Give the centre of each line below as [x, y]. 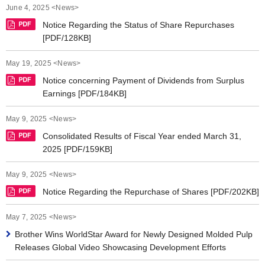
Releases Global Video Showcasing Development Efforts [120, 247]
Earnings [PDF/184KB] [85, 93]
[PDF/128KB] [67, 38]
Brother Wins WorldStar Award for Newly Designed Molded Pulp [134, 234]
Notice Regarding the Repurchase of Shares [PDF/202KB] [151, 192]
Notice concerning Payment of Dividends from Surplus [143, 80]
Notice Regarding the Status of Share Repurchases [138, 25]
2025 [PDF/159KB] [77, 149]
